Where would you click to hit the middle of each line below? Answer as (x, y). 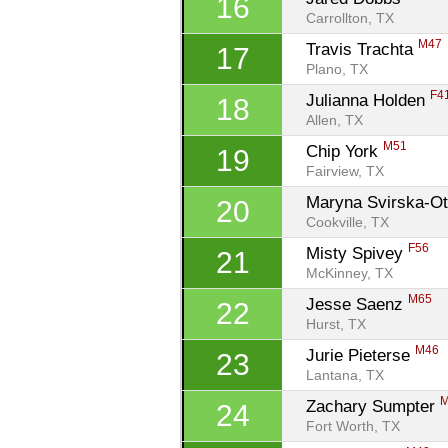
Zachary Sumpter (373, 406)
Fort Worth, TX (353, 426)
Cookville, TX (348, 222)
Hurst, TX (336, 324)
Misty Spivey (357, 253)
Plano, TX (337, 69)
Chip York (345, 151)
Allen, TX (335, 120)
